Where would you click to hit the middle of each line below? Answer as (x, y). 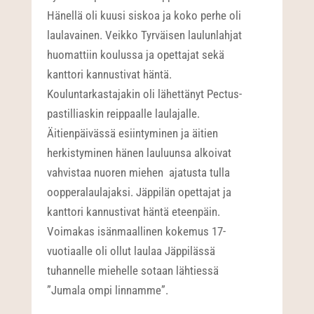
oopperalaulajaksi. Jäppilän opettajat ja (139, 192)
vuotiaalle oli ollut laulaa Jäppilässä (131, 251)
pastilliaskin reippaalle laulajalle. (124, 114)
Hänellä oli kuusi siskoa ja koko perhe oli (144, 16)
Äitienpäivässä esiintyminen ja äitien (133, 134)
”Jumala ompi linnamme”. (108, 291)
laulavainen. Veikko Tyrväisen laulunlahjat (145, 35)
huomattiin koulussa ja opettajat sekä (136, 55)
